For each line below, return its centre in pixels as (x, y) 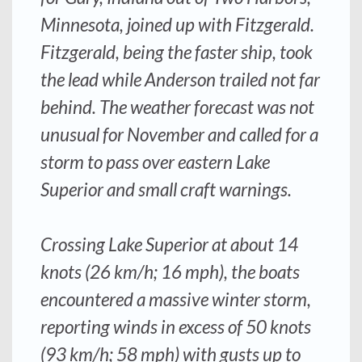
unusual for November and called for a (179, 134)
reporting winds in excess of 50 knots (176, 326)
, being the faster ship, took (214, 52)
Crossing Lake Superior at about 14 (169, 244)
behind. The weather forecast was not (177, 107)
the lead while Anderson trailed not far (180, 79)
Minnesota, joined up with (136, 24)
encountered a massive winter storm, (176, 299)
